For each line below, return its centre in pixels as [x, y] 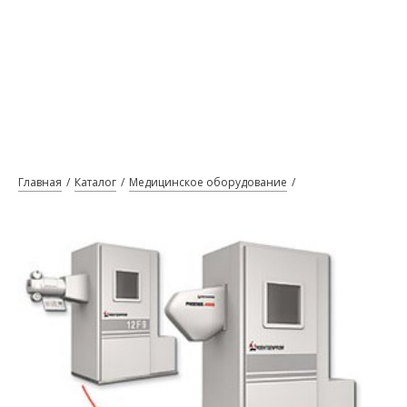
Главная [40, 182]
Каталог [95, 182]
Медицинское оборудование [208, 182]
